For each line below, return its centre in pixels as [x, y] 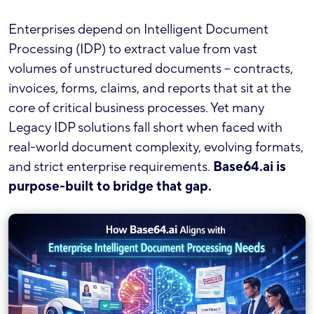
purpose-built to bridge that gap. [110, 186]
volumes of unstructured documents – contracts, [151, 69]
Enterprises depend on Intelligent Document [138, 29]
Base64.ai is [250, 167]
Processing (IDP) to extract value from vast [133, 49]
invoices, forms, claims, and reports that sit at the [150, 88]
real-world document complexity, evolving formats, [156, 147]
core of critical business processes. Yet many [136, 108]
